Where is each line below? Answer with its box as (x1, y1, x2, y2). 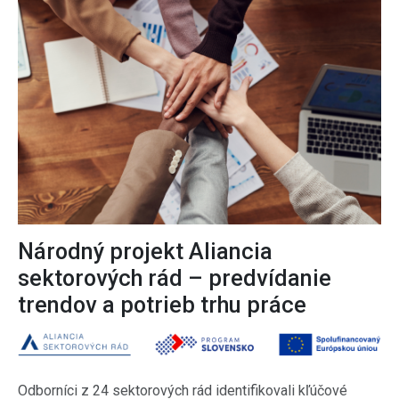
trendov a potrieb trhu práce (18, 291, 306, 318)
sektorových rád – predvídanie (18, 265, 331, 291)
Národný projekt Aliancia (18, 238, 273, 265)
